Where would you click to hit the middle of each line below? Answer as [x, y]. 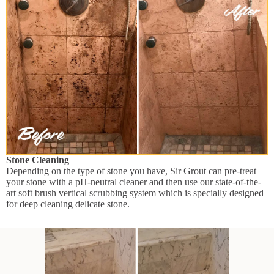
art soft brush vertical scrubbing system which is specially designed [135, 193]
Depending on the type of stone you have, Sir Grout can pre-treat [131, 171]
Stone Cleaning [38, 160]
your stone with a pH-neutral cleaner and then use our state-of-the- [134, 182]
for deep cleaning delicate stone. [68, 204]
